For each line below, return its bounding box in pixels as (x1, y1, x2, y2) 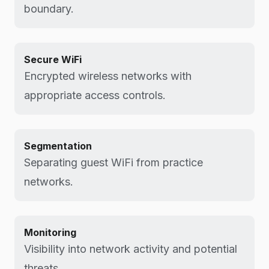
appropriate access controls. (24, 89, 166, 101)
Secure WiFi (24, 53, 82, 65)
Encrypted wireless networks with (24, 70, 192, 82)
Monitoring (24, 226, 76, 238)
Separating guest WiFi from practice (24, 156, 203, 169)
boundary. (24, 2, 74, 15)
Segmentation (24, 140, 92, 152)
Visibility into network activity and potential (24, 243, 237, 255)
